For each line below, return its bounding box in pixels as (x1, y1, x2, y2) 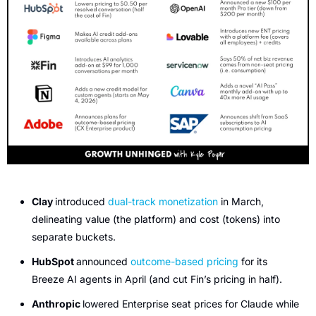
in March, (218, 195, 264, 208)
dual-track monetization (108, 195, 218, 208)
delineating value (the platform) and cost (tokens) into (32, 213, 280, 226)
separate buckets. (32, 231, 116, 243)
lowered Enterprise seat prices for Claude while (83, 298, 299, 310)
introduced (55, 195, 108, 208)
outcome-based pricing (130, 255, 238, 268)
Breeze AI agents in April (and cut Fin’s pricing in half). (32, 273, 285, 286)
